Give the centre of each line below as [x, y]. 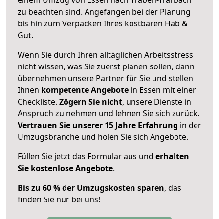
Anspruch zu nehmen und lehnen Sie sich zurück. [109, 113]
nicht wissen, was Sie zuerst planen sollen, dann [106, 66]
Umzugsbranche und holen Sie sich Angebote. [103, 137]
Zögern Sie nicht [91, 101]
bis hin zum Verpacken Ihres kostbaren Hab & [103, 23]
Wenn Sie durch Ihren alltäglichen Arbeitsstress [105, 55]
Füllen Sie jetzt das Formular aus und [87, 156]
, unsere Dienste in [157, 101]
